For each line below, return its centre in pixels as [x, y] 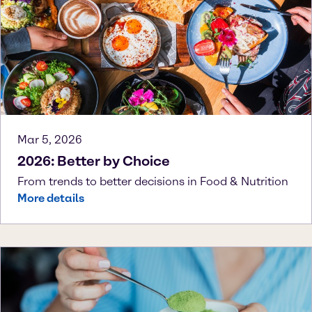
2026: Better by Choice [94, 161]
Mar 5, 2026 [50, 139]
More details [51, 198]
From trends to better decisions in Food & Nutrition [153, 181]
